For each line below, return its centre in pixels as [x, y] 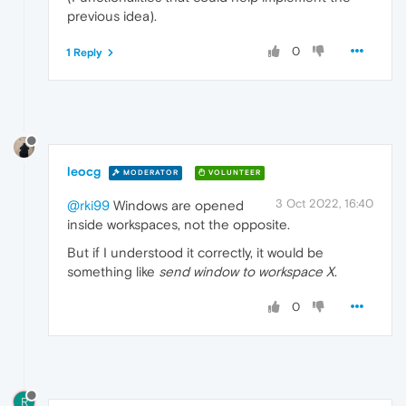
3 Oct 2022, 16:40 [324, 204]
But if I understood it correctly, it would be [195, 253]
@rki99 [88, 206]
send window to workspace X [246, 272]
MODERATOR [150, 172]
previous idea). [112, 16]
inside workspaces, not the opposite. [179, 225]
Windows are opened [177, 206]
